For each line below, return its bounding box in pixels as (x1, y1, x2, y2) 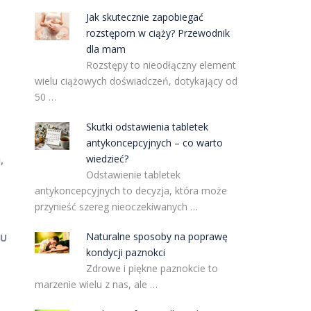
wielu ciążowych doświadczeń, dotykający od (34, 74, 237, 87)
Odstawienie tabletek (86, 168, 181, 181)
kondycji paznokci (86, 246, 166, 259)
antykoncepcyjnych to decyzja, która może (34, 184, 227, 197)
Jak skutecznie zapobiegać (86, 10, 204, 24)
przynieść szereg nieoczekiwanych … (34, 200, 198, 213)
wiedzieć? (86, 152, 129, 165)
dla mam (86, 42, 126, 56)
